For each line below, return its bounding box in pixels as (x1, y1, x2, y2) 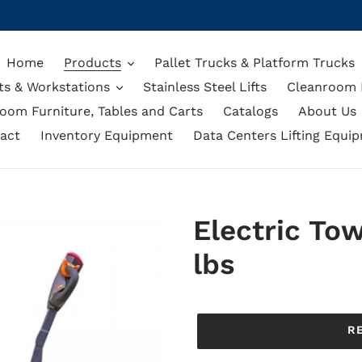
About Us (297, 103, 356, 119)
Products (64, 55, 121, 70)
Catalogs (222, 103, 278, 119)
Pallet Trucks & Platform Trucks (154, 55, 355, 70)
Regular (193, 290, 252, 309)
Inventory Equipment (40, 128, 173, 143)
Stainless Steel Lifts (143, 79, 267, 95)
